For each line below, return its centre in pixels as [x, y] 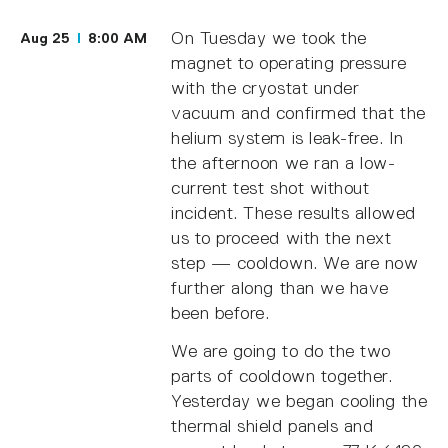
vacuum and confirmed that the [298, 112]
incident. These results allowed [293, 212]
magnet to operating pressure [289, 62]
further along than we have [280, 287]
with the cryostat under [265, 87]
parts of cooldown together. [282, 376]
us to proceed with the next [281, 237]
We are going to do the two [281, 351]
